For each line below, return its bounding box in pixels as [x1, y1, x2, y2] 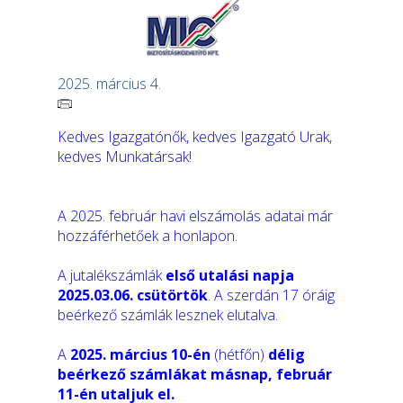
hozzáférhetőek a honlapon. [58, 226, 237, 246]
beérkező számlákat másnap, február [58, 364, 332, 384]
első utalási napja [166, 265, 294, 285]
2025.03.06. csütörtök [58, 285, 208, 305]
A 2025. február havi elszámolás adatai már [58, 206, 333, 226]
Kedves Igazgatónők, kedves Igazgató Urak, [58, 127, 332, 147]
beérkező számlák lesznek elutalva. [58, 305, 282, 325]
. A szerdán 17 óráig [208, 285, 335, 305]
